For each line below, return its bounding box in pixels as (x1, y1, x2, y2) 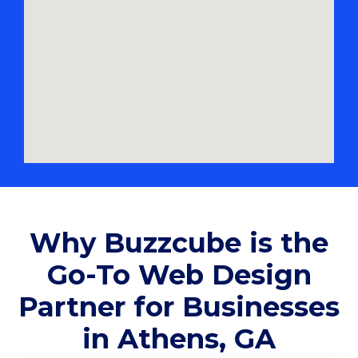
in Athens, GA (82, 322, 276, 356)
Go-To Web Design (46, 258, 312, 292)
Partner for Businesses (18, 290, 340, 324)
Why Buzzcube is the (30, 226, 328, 260)
